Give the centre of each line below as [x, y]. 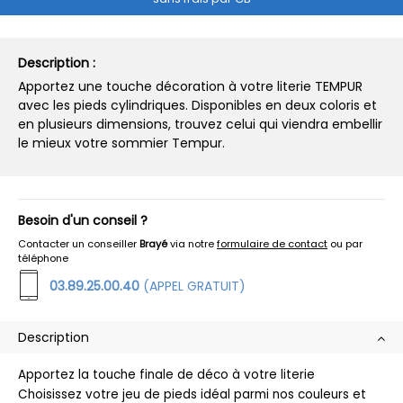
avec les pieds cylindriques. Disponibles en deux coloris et [197, 106]
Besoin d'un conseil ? [83, 221]
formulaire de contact [272, 244]
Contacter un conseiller [79, 244]
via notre [192, 244]
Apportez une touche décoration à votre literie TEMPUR [190, 87]
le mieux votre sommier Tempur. [121, 143]
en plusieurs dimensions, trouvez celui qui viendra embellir [200, 125]
